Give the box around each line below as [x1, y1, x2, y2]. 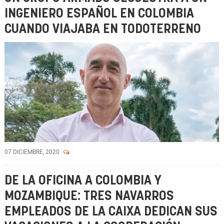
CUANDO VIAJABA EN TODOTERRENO [4, 23, 201, 35]
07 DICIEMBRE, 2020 [4, 148, 61, 155]
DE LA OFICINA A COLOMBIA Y [4, 174, 161, 187]
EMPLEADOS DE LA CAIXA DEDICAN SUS [4, 205, 217, 218]
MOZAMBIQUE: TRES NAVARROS [4, 190, 174, 202]
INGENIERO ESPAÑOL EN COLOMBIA [4, 7, 194, 20]
